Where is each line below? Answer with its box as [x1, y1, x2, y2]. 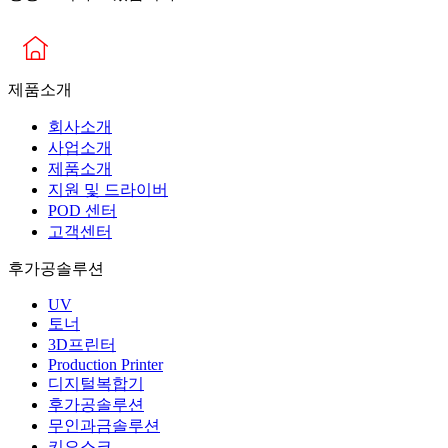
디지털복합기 [48, 375, 144, 393]
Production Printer [48, 356, 163, 374]
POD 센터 [48, 202, 117, 220]
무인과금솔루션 [48, 417, 160, 435]
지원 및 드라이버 [48, 181, 168, 199]
